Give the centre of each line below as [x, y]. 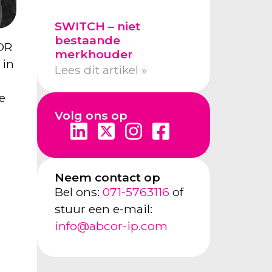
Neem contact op [107, 177]
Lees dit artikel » [100, 70]
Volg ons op [91, 115]
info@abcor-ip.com [111, 226]
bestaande [87, 40]
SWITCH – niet [97, 26]
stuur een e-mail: [103, 209]
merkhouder [93, 54]
